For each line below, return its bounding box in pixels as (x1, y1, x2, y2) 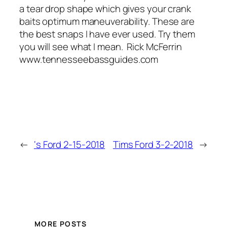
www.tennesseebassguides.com (19, 53, 159, 66)
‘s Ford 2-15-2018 (33, 138, 105, 152)
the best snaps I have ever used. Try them (19, 27, 195, 41)
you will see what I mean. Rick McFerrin (19, 40, 182, 54)
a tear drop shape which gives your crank (19, 2, 191, 16)
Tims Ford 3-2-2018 (112, 138, 194, 152)
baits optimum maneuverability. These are (19, 15, 195, 28)
